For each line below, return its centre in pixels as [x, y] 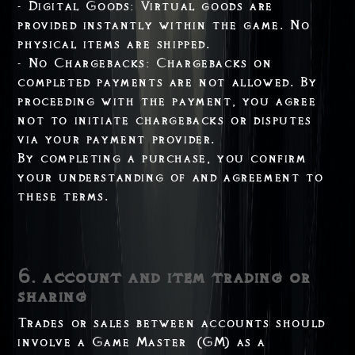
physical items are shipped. [114, 44]
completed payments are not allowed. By [168, 82]
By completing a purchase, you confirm [162, 158]
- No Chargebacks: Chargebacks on [145, 63]
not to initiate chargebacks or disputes [165, 120]
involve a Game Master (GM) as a [142, 342]
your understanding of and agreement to [171, 177]
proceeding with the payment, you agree [167, 101]
